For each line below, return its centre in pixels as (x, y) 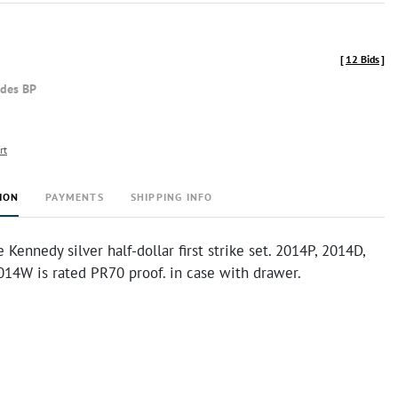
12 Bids (362, 59)
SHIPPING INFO (171, 197)
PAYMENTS (75, 197)
